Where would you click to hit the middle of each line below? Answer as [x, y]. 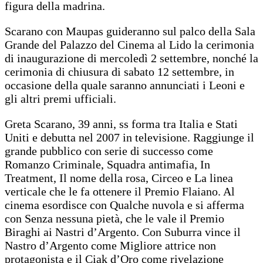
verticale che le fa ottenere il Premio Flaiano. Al [120, 191]
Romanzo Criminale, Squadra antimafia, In [107, 164]
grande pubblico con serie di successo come [109, 151]
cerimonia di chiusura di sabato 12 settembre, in [119, 71]
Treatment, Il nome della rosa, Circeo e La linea [119, 178]
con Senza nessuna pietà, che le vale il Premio [114, 218]
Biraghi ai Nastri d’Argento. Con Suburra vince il [123, 232]
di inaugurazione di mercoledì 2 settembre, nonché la [131, 58]
